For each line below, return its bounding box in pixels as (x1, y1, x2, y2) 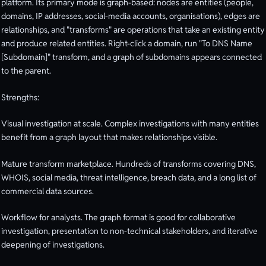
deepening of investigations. (1, 239, 104, 251)
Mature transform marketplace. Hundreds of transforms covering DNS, (1, 158, 256, 169)
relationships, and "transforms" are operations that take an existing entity (1, 24, 265, 36)
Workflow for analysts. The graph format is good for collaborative (1, 212, 236, 223)
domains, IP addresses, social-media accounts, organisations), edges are (1, 11, 260, 22)
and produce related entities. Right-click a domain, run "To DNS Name (1, 38, 252, 49)
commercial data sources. (1, 185, 94, 197)
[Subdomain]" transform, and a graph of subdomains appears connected (1, 52, 262, 63)
